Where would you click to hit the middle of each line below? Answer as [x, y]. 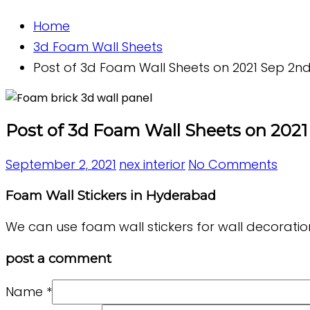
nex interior [152, 164]
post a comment [58, 258]
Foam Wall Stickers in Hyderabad [111, 196]
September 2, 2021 [61, 164]
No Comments [233, 164]
